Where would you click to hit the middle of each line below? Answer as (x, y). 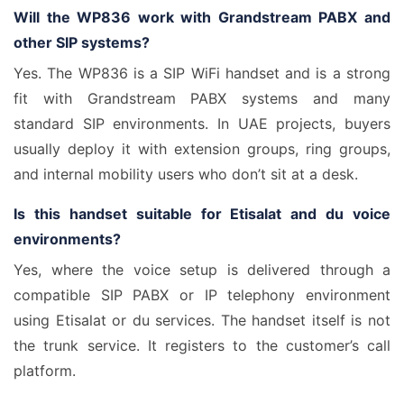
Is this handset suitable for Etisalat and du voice (202, 214)
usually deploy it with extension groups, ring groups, (202, 149)
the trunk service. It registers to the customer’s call (202, 345)
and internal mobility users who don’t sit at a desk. (186, 174)
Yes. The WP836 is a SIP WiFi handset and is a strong (202, 73)
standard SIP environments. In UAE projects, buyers (202, 124)
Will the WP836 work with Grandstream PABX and (202, 17)
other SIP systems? (82, 42)
